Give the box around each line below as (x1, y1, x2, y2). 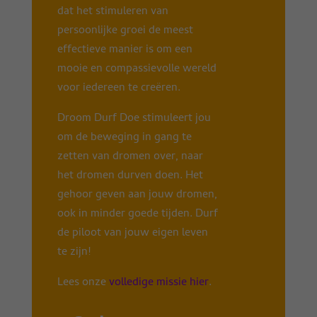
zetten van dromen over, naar (57, 148, 203, 167)
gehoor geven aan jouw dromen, (57, 186, 217, 205)
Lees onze (57, 274, 109, 293)
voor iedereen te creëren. (57, 79, 180, 98)
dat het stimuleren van (57, 3, 168, 22)
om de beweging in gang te (57, 129, 192, 148)
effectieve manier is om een (57, 41, 192, 60)
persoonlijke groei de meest (57, 22, 193, 41)
